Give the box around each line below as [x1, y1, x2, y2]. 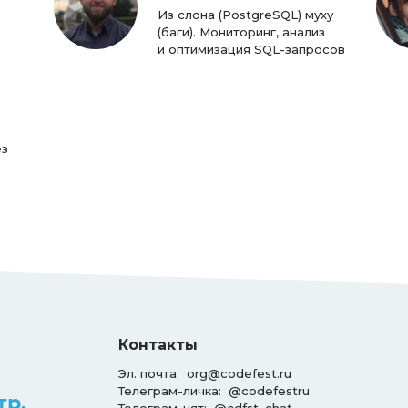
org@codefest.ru [186, 365, 291, 381]
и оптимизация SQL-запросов [158, 41, 346, 56]
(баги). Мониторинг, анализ [158, 24, 326, 39]
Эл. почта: [117, 365, 187, 381]
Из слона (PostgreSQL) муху [158, 6, 334, 22]
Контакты [117, 335, 198, 353]
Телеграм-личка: [117, 382, 229, 398]
